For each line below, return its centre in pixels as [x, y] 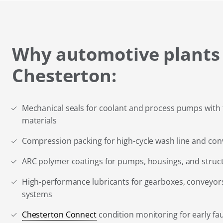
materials [39, 121]
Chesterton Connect [59, 215]
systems [37, 194]
